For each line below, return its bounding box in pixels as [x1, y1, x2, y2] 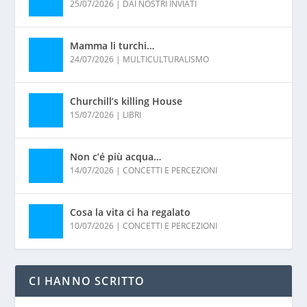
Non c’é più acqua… [70, 149, 162, 163]
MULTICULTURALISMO [123, 53, 210, 65]
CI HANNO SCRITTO [29, 273, 145, 288]
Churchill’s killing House [70, 94, 183, 108]
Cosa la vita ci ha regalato [70, 205, 191, 219]
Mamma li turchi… [70, 38, 155, 52]
